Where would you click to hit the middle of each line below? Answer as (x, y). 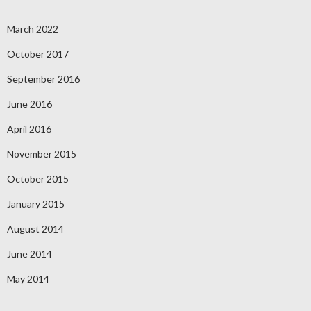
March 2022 (33, 28)
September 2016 (43, 78)
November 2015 (42, 153)
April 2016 (29, 128)
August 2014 (35, 228)
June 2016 (30, 103)
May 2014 (28, 278)
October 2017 (38, 53)
